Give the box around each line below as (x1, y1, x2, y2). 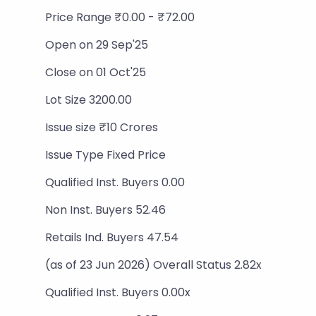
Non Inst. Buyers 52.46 (45, 202, 166, 218)
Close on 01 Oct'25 (45, 64, 146, 80)
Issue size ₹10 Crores (45, 119, 158, 135)
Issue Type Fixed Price (45, 147, 166, 163)
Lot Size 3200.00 (45, 92, 132, 108)
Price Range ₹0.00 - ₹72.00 (45, 9, 195, 25)
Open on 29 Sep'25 (45, 37, 148, 53)
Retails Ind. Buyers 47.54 (45, 229, 178, 245)
